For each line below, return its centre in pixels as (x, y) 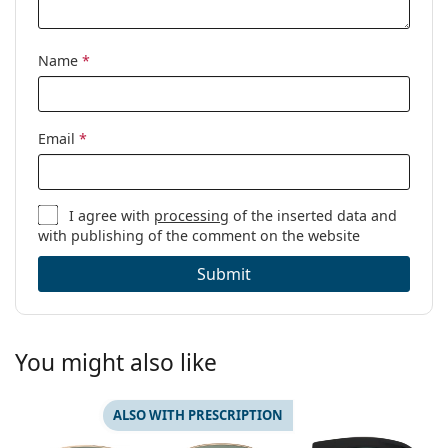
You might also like (116, 363)
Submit (224, 274)
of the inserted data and (313, 216)
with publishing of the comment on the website (199, 236)
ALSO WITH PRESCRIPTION (197, 415)
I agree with (112, 216)
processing (192, 216)
